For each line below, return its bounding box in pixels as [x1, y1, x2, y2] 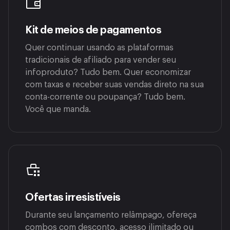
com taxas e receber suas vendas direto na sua [25, 80, 204, 89]
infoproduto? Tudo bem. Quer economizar [25, 68, 191, 76]
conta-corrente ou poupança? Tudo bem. [25, 92, 185, 101]
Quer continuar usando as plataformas [25, 43, 174, 52]
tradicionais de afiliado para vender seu [25, 55, 176, 64]
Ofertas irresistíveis [25, 192, 121, 203]
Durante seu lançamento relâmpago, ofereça [25, 210, 197, 219]
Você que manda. [25, 105, 91, 113]
